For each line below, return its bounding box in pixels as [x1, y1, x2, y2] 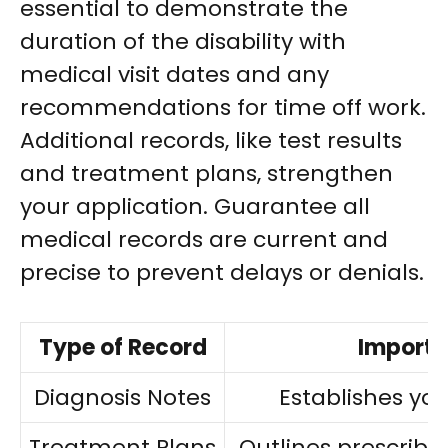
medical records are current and [20, 224, 388, 256]
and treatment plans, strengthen [20, 158, 393, 190]
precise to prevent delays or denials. [20, 257, 424, 289]
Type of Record [38, 332, 207, 364]
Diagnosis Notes [34, 382, 211, 414]
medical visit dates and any [20, 59, 329, 91]
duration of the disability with [20, 26, 346, 58]
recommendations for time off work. [20, 92, 426, 124]
